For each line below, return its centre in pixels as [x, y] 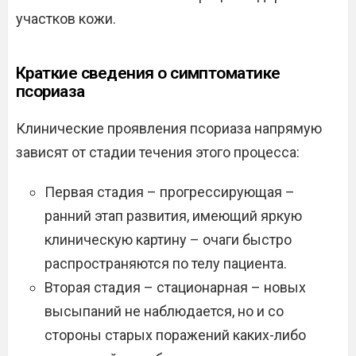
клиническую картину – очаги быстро [168, 240]
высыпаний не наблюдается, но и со [164, 311]
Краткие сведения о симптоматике [148, 73]
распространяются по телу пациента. [166, 263]
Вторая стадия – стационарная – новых [175, 287]
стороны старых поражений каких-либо [175, 335]
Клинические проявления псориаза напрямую [169, 128]
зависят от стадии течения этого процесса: [158, 152]
